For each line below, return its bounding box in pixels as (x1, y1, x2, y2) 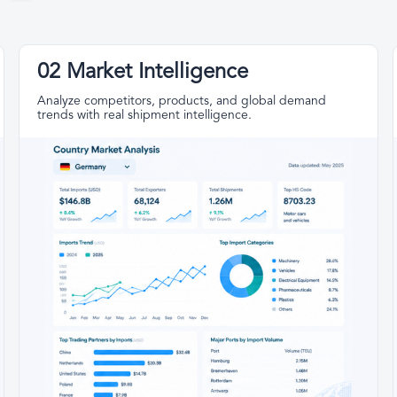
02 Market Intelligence (37, 62, 249, 85)
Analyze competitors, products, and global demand (37, 95, 327, 109)
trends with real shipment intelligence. (37, 109, 253, 123)
